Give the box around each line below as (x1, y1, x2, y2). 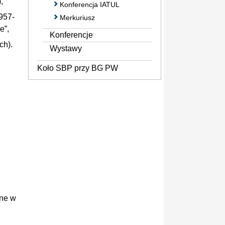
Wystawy (50, 44, 82, 53)
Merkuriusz (60, 13, 95, 22)
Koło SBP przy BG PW (37, 63, 118, 72)
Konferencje (50, 30, 93, 39)
